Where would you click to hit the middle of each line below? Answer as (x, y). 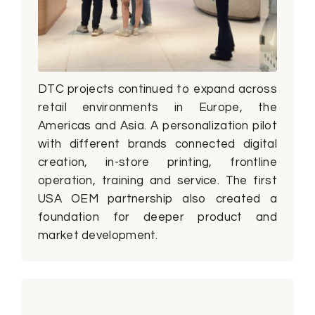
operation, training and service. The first (157, 180)
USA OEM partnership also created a (157, 199)
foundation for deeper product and (157, 217)
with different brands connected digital (157, 144)
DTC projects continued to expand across (157, 89)
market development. (98, 235)
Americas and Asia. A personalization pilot (157, 126)
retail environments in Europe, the (157, 107)
